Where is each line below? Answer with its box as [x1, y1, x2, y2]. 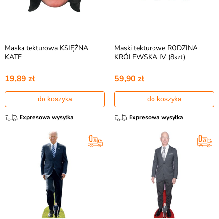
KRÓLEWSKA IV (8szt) [114, 52, 185, 62]
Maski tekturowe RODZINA [114, 44, 197, 53]
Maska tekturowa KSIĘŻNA [5, 44, 88, 53]
